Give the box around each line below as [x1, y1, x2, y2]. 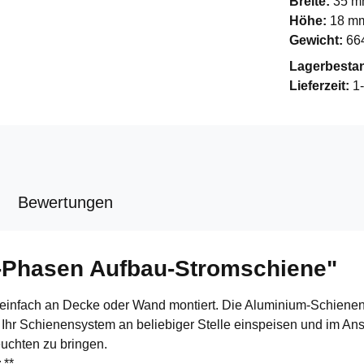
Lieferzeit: [289, 78, 353, 93]
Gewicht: [289, 32, 346, 47]
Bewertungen [18, 193, 113, 211]
